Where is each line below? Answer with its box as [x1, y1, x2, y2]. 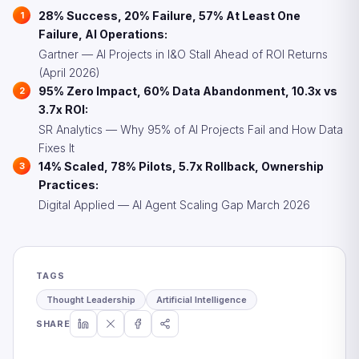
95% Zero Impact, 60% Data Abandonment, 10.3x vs [38, 84, 337, 98]
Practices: [38, 178, 99, 192]
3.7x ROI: [38, 103, 88, 116]
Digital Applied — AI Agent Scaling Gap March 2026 [38, 198, 310, 212]
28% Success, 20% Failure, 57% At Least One [38, 9, 301, 22]
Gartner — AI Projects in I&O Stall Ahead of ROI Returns [38, 47, 328, 61]
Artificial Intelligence [156, 293, 247, 305]
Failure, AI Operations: [38, 27, 167, 41]
